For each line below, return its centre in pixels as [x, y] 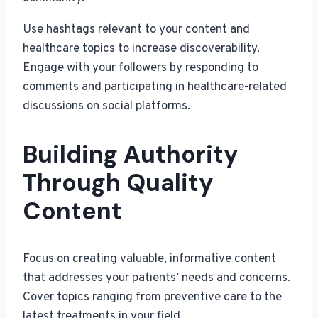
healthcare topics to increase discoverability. [141, 49]
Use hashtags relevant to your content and [136, 29]
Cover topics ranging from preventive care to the [152, 297]
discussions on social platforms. [106, 106]
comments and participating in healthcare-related [155, 87]
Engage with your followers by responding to [141, 68]
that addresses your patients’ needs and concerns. [157, 278]
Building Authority [131, 154]
